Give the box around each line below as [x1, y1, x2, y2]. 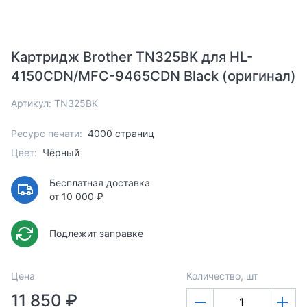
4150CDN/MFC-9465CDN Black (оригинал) [11, 68, 296, 85]
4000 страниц [88, 127, 154, 140]
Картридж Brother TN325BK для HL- [11, 49, 253, 66]
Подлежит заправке [49, 228, 143, 240]
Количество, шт [186, 270, 258, 282]
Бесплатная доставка [49, 177, 150, 189]
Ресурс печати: [11, 127, 82, 140]
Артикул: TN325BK [11, 97, 98, 110]
